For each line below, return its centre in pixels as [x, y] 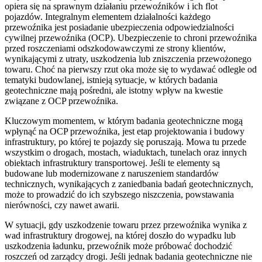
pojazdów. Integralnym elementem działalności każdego [108, 16]
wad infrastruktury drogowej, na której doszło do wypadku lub [120, 235]
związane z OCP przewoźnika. [61, 101]
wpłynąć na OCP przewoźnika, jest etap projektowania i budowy [125, 131]
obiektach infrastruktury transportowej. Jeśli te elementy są [112, 163]
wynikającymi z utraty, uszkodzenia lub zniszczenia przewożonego [128, 58]
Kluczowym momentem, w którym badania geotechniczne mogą [124, 120]
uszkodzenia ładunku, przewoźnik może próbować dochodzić [118, 246]
